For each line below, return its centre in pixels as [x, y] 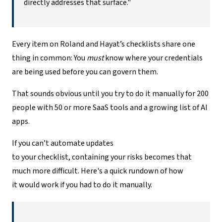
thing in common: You [49, 58]
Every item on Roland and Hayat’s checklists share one [104, 44]
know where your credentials [153, 58]
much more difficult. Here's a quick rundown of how [98, 171]
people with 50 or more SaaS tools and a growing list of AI [110, 107]
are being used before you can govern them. [85, 72]
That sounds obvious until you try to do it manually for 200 [110, 93]
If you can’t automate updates [63, 143]
